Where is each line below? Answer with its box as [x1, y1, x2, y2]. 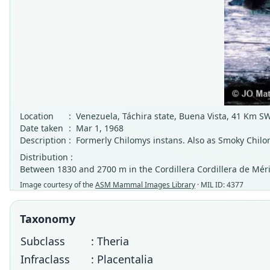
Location [20, 110, 54, 122]
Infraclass [20, 252, 70, 266]
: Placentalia [91, 252, 153, 266]
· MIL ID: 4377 [195, 180, 243, 190]
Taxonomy [20, 212, 75, 226]
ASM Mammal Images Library [95, 180, 195, 190]
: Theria [91, 234, 129, 248]
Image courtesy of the [20, 180, 95, 190]
